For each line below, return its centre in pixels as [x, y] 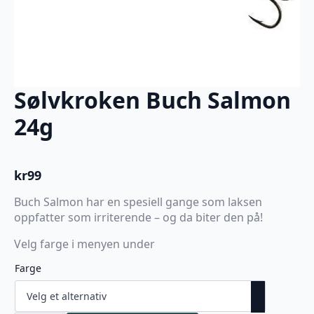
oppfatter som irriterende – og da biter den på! [138, 217]
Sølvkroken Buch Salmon [152, 100]
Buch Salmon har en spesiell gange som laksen [138, 202]
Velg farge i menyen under [84, 244]
